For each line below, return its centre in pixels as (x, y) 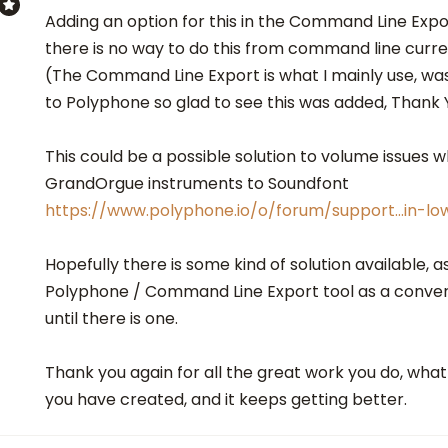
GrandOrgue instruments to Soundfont (197, 184)
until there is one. (111, 319)
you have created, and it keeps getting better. (226, 400)
